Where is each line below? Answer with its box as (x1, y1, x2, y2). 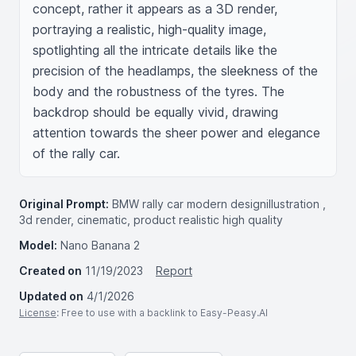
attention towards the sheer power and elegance (33, 125, 320, 141)
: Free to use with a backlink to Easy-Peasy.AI (56, 307, 268, 319)
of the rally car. (33, 145, 120, 161)
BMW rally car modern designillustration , (112, 197, 326, 211)
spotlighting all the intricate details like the (33, 42, 277, 58)
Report (156, 264, 192, 277)
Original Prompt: (19, 197, 109, 211)
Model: (19, 238, 57, 252)
